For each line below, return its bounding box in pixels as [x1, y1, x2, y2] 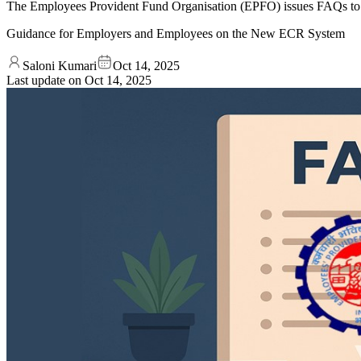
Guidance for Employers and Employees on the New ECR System [6, 26, 345, 40]
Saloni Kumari [23, 58, 97, 73]
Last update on [6, 73, 85, 87]
